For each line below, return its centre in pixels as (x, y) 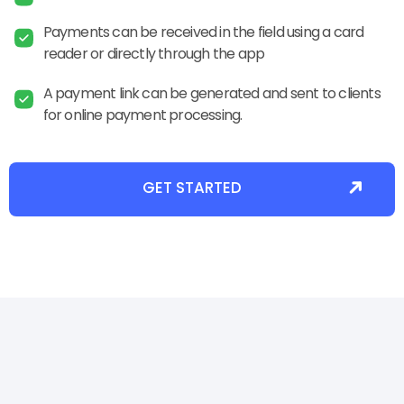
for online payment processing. (142, 115)
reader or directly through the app (154, 53)
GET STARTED (192, 187)
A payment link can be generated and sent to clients (211, 93)
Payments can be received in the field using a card (203, 32)
